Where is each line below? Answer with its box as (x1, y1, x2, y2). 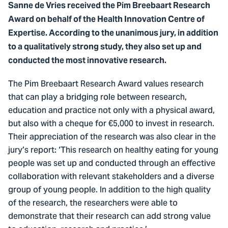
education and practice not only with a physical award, (8, 102, 215, 120)
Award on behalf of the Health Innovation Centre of (8, 14, 205, 25)
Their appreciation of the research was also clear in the (8, 129, 216, 147)
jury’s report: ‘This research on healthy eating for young (8, 142, 218, 160)
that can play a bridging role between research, (8, 89, 187, 107)
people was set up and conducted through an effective (8, 155, 215, 173)
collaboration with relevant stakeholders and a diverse (8, 168, 214, 186)
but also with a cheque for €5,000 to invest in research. (8, 116, 214, 133)
